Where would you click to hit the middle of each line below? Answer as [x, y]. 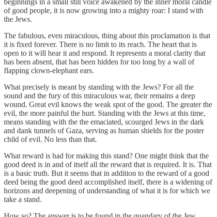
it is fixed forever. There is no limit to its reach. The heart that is [100, 44]
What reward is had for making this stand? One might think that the [106, 155]
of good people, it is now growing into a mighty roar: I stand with [104, 10]
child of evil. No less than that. [50, 139]
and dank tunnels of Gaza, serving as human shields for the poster [104, 130]
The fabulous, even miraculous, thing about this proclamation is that [107, 35]
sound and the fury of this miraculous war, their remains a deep [100, 95]
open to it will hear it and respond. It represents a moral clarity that [105, 53]
